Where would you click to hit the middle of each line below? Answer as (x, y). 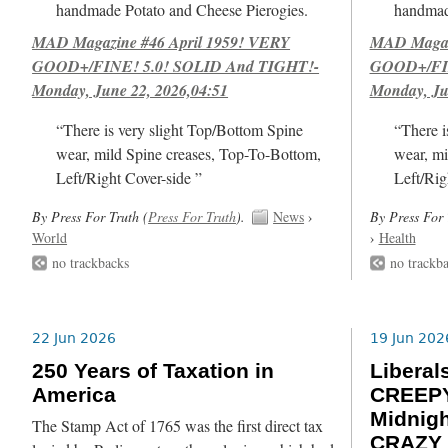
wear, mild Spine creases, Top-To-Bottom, (189, 153)
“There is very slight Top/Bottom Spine (180, 129)
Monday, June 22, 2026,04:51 (130, 89)
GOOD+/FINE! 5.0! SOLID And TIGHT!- (176, 65)
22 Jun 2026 (74, 338)
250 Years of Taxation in (153, 371)
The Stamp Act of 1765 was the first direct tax (178, 426)
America (74, 395)
